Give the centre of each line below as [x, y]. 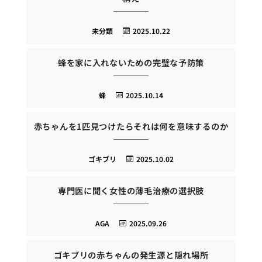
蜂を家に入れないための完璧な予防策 [131, 62]
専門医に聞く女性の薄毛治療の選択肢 [131, 190]
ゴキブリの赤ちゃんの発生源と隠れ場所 [131, 254]
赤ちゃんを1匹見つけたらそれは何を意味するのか [131, 126]
